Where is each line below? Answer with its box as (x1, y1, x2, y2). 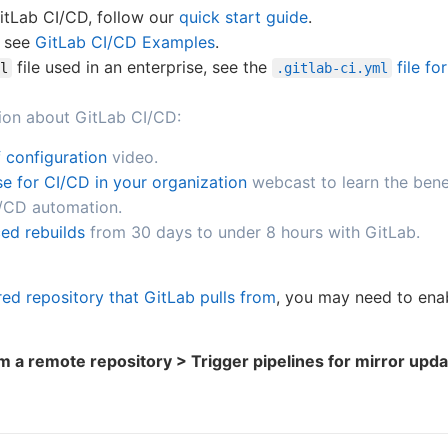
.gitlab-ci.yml (276, 60, 388, 77)
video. (107, 147, 158, 168)
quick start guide (179, 7, 308, 28)
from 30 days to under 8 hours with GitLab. (85, 222, 420, 243)
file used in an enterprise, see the (12, 57, 272, 78)
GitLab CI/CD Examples (35, 32, 215, 53)
